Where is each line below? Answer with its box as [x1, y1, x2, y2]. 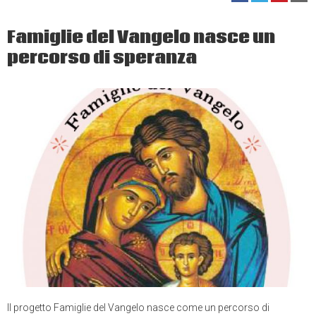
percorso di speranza [7, 47, 197, 71]
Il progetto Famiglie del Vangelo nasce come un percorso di [7, 301, 269, 313]
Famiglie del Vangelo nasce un [7, 27, 275, 50]
